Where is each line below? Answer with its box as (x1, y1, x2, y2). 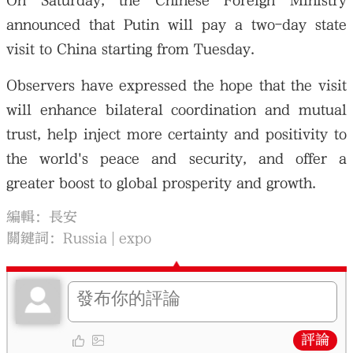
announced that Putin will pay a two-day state (6, 17, 347, 34)
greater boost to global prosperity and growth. (6, 175, 317, 192)
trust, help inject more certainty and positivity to (6, 126, 347, 143)
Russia (63, 229, 108, 247)
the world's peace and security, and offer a (6, 150, 347, 168)
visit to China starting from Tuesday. (6, 41, 255, 58)
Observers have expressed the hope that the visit (6, 77, 347, 95)
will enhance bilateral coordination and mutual (6, 102, 347, 119)
